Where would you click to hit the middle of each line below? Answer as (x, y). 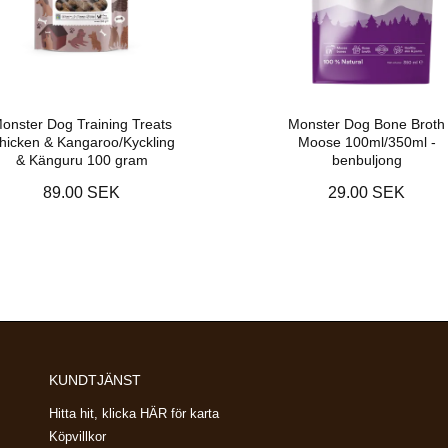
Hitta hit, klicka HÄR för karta (134, 413)
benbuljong (366, 159)
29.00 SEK (366, 192)
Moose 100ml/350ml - (366, 141)
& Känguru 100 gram (81, 159)
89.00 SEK (81, 192)
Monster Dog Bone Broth (366, 123)
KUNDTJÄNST (95, 379)
